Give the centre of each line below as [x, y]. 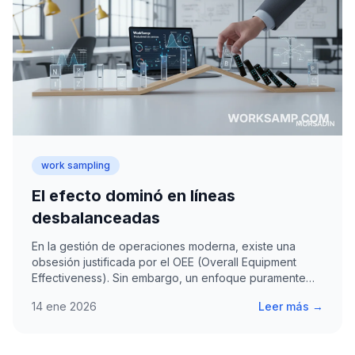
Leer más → [291, 307]
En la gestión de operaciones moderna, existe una [164, 246]
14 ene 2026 [64, 307]
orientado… [61, 294]
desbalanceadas [96, 218]
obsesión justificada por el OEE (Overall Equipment [164, 262]
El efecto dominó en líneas [134, 196]
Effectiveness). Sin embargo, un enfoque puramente [169, 278]
